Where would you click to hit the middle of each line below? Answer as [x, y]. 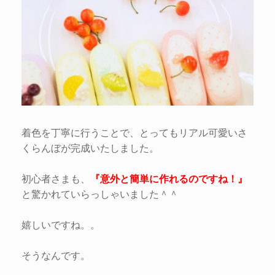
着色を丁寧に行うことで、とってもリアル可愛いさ [134, 132]
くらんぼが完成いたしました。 [90, 147]
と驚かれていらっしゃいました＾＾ [100, 193]
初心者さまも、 [56, 178]
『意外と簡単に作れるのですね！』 [169, 178]
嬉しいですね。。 [61, 224]
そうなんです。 [56, 255]
